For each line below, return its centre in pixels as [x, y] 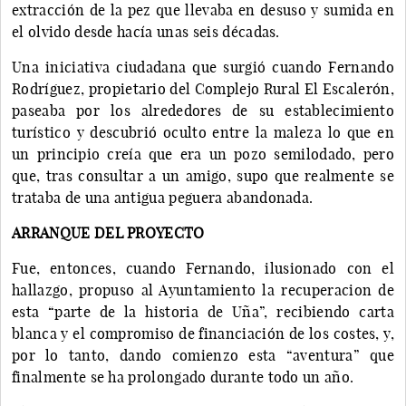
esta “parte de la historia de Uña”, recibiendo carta [203, 311]
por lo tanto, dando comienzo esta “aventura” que [203, 355]
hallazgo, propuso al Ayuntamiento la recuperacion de [203, 290]
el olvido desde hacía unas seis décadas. [146, 31]
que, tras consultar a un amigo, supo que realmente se [203, 175]
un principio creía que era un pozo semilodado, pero [203, 154]
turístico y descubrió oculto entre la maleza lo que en [203, 132]
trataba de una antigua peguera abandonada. [163, 197]
